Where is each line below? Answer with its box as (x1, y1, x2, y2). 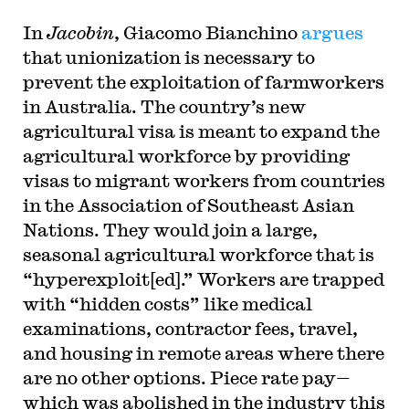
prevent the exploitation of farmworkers (22, 70, 384, 92)
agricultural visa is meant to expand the (22, 120, 380, 142)
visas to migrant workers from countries (22, 169, 385, 191)
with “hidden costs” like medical (22, 292, 312, 314)
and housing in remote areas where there (22, 341, 384, 363)
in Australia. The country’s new (22, 95, 306, 117)
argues (300, 21, 363, 43)
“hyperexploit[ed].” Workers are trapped (22, 267, 384, 289)
